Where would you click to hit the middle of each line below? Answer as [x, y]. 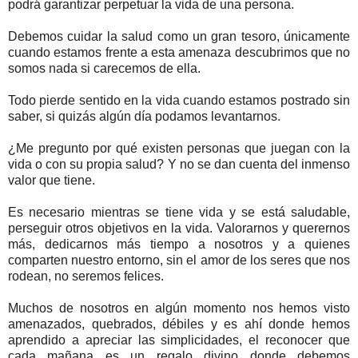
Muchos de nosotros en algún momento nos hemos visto [179, 308]
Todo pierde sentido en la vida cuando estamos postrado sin [179, 100]
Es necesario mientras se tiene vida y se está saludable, [179, 212]
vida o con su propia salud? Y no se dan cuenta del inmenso [179, 164]
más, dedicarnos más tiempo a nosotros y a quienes [179, 244]
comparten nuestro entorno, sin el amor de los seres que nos [179, 260]
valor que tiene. [52, 180]
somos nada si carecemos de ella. [104, 68]
